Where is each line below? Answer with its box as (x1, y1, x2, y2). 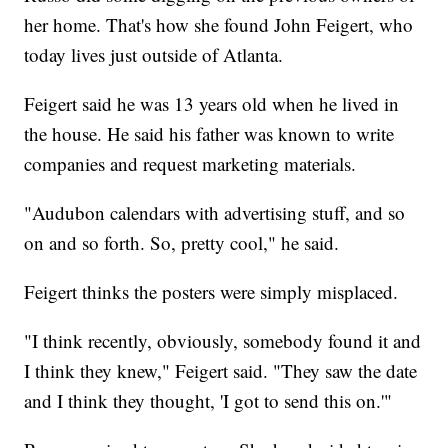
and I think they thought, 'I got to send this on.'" (24, 387, 393, 413)
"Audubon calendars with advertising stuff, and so (24, 199, 406, 225)
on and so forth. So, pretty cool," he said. (24, 229, 340, 255)
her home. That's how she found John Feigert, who (24, 11, 414, 37)
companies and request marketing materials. (24, 150, 357, 176)
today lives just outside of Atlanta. (24, 41, 284, 67)
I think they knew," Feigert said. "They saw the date (24, 357, 418, 383)
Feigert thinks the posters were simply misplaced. (24, 278, 399, 304)
